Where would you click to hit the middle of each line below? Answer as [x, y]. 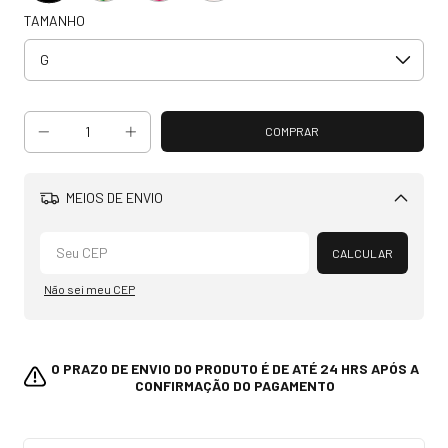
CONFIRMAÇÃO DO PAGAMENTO [235, 385]
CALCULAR [362, 252]
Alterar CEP [353, 232]
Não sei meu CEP [89, 288]
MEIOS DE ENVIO [112, 198]
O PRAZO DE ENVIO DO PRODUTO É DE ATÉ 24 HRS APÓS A [235, 368]
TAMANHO [54, 20]
